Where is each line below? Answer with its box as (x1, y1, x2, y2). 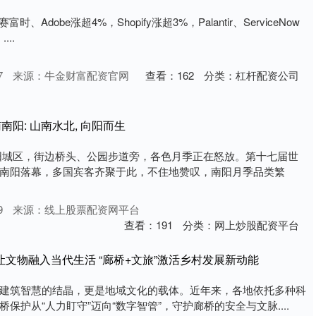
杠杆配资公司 (236, 68, 299, 83)
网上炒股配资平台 (214, 217, 299, 233)
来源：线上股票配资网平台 (13, 202, 140, 217)
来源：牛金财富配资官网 (13, 68, 129, 83)
